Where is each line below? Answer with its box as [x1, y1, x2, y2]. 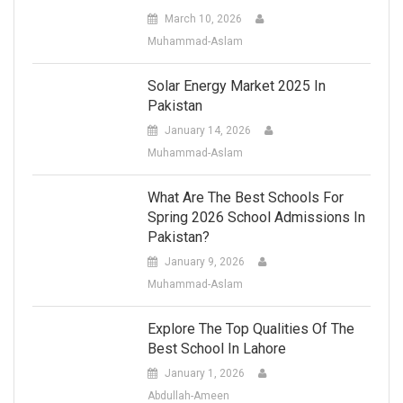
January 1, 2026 [164, 366, 245, 380]
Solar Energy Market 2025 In [147, 76, 326, 94]
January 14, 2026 [164, 123, 251, 137]
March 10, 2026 [164, 12, 242, 25]
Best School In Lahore [147, 339, 286, 357]
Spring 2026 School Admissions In [147, 208, 365, 226]
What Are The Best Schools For [147, 188, 344, 206]
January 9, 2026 [164, 255, 245, 268]
